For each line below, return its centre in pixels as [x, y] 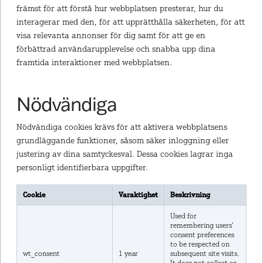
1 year [128, 254]
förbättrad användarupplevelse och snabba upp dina [116, 48]
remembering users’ [202, 225]
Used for [183, 216]
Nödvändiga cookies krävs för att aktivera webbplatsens [122, 126]
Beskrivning [190, 195]
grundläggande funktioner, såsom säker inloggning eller [122, 140]
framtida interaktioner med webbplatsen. [94, 62]
